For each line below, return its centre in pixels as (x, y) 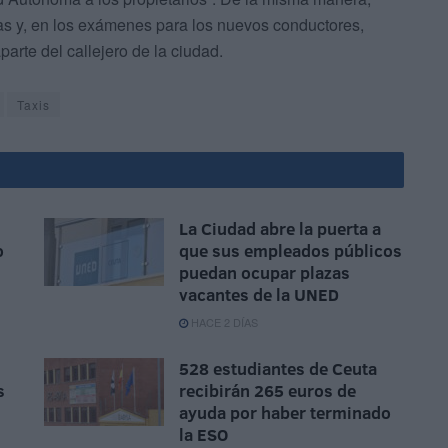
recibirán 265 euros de (267, 391)
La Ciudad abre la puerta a (280, 229)
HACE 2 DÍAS (223, 322)
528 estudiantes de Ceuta (278, 369)
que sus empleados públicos (290, 251)
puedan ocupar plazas (264, 273)
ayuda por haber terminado (285, 413)
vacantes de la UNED (259, 295)
